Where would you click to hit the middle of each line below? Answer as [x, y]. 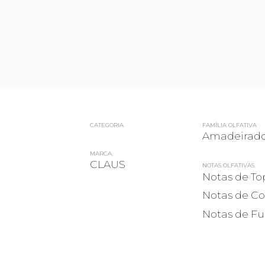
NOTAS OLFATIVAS [228, 166]
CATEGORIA [107, 125]
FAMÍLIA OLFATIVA [229, 125]
